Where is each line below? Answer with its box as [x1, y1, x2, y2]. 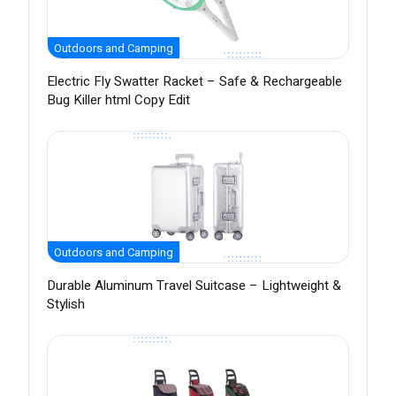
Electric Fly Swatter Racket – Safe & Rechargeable [47, 72, 342, 92]
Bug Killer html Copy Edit [47, 90, 190, 110]
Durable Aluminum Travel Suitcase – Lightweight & [47, 276, 341, 296]
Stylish [47, 294, 85, 315]
